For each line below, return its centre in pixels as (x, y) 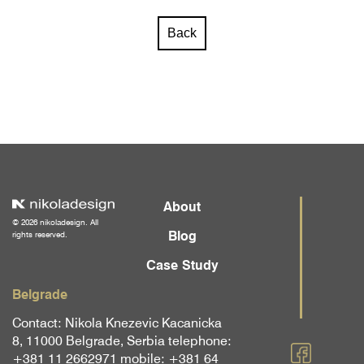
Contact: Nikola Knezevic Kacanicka (117, 323)
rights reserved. (40, 234)
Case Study (182, 265)
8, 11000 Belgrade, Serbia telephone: (122, 340)
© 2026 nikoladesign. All (55, 222)
